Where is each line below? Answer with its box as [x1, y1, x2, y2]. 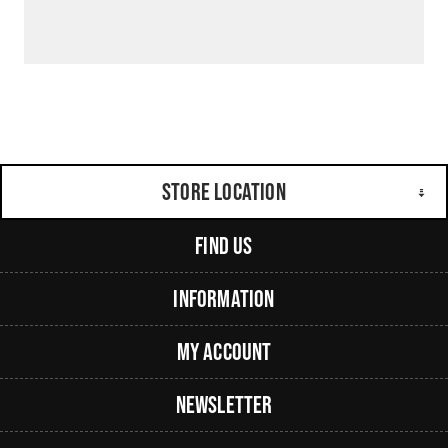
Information [173, 285, 275, 313]
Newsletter [175, 391, 273, 419]
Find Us [195, 232, 253, 260]
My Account [176, 338, 272, 366]
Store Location [162, 178, 286, 206]
